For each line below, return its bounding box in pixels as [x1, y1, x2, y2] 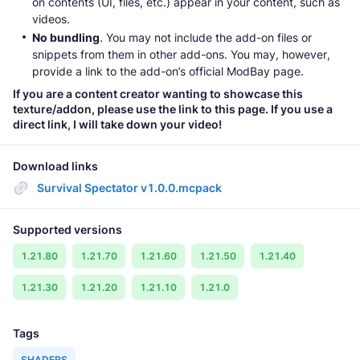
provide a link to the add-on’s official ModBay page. [32, 63, 304, 78]
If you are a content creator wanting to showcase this [13, 86, 303, 100]
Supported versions [13, 222, 122, 236]
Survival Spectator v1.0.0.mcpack [37, 180, 222, 194]
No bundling [32, 30, 100, 44]
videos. [32, 11, 70, 26]
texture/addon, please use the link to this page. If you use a [13, 101, 333, 116]
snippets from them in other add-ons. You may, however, [32, 47, 330, 61]
